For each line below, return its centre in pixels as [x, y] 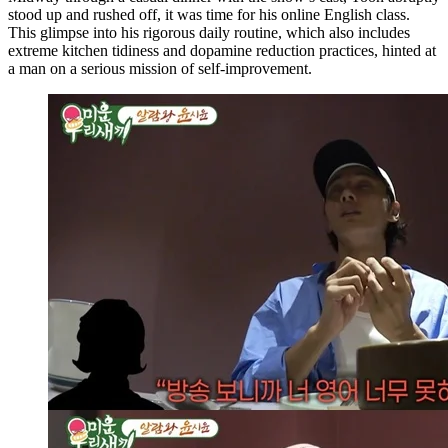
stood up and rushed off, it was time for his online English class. [209, 14]
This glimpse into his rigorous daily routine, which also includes [209, 32]
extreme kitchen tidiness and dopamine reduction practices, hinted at [222, 50]
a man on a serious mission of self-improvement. [160, 68]
